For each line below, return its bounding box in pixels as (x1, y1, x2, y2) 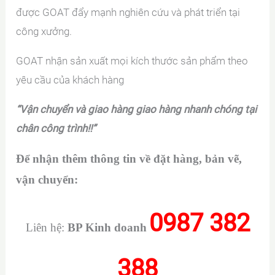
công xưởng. (16, 25, 72, 38)
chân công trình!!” (16, 122, 96, 135)
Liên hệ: (25, 221, 68, 234)
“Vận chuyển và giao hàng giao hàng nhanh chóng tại (16, 103, 257, 116)
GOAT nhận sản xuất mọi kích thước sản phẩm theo (16, 55, 249, 68)
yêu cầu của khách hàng (16, 74, 125, 87)
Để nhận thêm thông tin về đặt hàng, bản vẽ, (16, 152, 242, 166)
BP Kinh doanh (67, 221, 147, 234)
